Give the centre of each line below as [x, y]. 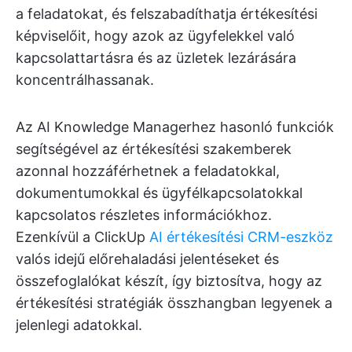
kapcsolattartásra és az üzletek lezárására [156, 58]
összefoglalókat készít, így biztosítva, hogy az [169, 281]
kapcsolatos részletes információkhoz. [144, 215]
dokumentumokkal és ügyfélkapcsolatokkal [159, 193]
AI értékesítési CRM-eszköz [241, 237]
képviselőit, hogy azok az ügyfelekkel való [155, 36]
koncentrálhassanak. [85, 80]
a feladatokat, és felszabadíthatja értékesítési [167, 14]
